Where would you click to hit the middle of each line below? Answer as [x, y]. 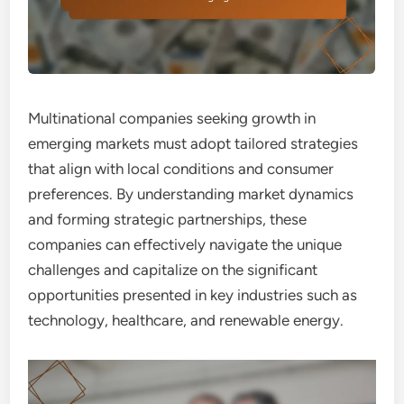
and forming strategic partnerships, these [168, 219]
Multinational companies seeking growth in [172, 118]
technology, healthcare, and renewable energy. [186, 320]
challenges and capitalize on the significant [173, 270]
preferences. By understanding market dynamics [191, 194]
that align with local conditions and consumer [181, 169]
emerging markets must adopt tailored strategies [193, 143]
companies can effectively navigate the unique [185, 244]
